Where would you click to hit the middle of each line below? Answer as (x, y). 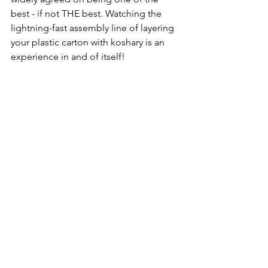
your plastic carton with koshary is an (89, 42)
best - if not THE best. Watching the (87, 13)
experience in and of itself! (68, 56)
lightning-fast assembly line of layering (94, 28)
